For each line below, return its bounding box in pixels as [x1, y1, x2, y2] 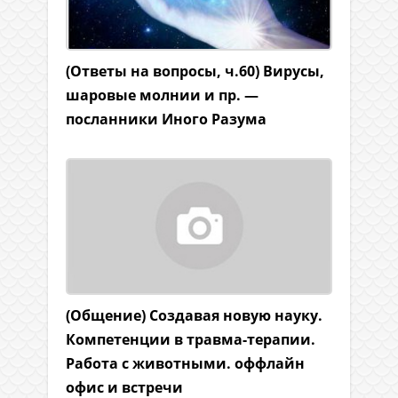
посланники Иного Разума [66, 109, 267, 130]
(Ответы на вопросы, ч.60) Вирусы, [66, 61, 324, 82]
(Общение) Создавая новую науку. [66, 306, 322, 326]
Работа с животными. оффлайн [66, 354, 305, 374]
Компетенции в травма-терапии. [66, 330, 315, 350]
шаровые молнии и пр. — [66, 85, 259, 106]
